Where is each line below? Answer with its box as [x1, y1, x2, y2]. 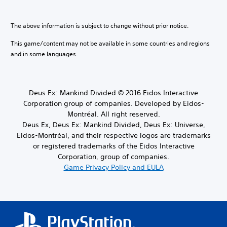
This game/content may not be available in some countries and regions [11, 39, 210, 48]
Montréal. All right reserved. [67, 109, 160, 119]
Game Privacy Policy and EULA [63, 162, 164, 172]
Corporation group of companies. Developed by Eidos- [23, 98, 204, 108]
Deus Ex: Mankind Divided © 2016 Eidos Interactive [29, 88, 198, 97]
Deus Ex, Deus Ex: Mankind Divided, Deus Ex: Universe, [22, 120, 205, 129]
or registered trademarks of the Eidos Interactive [32, 141, 195, 150]
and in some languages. [11, 49, 78, 58]
